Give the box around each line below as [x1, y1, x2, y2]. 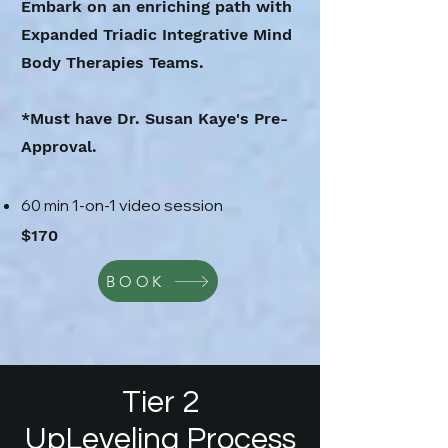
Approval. [21, 137, 97, 156]
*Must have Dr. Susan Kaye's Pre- [21, 109, 288, 128]
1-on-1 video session [69, 195, 226, 215]
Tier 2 [121, 387, 199, 419]
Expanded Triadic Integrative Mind [21, 25, 292, 44]
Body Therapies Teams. [21, 53, 204, 72]
